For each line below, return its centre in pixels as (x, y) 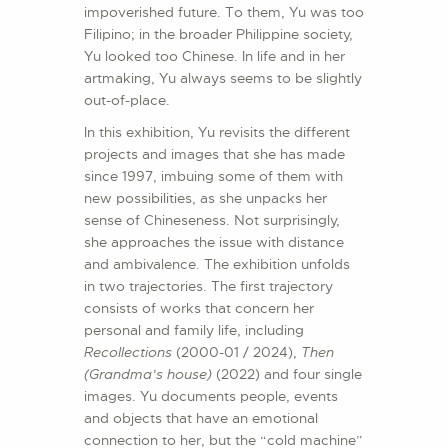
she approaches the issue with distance (214, 242)
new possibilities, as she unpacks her (205, 198)
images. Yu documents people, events (211, 396)
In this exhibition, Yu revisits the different (217, 132)
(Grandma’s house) (150, 374)
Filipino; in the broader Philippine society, (218, 34)
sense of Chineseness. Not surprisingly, (212, 220)
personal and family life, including (194, 330)
